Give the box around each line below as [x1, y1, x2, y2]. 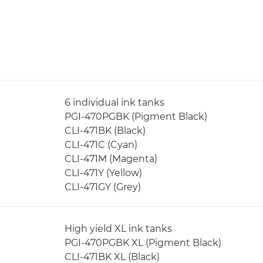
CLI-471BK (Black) [65, 124, 146, 136]
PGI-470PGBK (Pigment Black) [65, 110, 207, 122]
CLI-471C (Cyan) [65, 139, 137, 150]
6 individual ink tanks [65, 96, 164, 108]
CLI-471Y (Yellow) [65, 167, 142, 178]
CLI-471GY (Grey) [65, 181, 141, 193]
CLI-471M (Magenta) [65, 153, 157, 164]
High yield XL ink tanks [65, 222, 172, 234]
